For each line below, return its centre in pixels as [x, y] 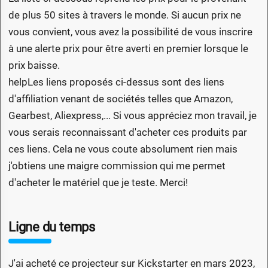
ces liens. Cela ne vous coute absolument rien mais [123, 149]
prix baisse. [34, 66]
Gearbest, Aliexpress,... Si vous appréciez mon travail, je [133, 116]
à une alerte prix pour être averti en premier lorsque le [128, 49]
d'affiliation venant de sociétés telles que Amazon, [121, 99]
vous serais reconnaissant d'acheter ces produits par [128, 133]
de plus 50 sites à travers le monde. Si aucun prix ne [125, 15]
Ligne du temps [52, 227]
